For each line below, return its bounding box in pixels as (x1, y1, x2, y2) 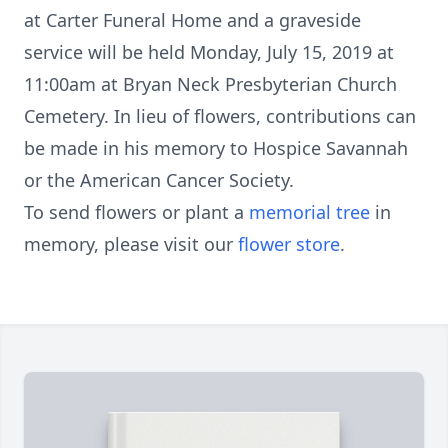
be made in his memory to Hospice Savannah (24, 136, 408, 160)
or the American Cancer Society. (24, 168, 294, 192)
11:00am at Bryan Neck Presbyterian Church (24, 72, 397, 96)
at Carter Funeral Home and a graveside (24, 8, 361, 32)
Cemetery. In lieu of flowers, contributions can (24, 104, 416, 128)
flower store (238, 232, 340, 256)
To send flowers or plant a (24, 200, 249, 224)
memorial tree (249, 200, 370, 224)
